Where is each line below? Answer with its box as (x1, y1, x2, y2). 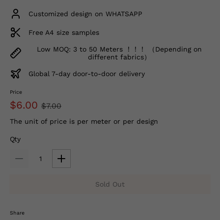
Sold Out (95, 180, 125, 188)
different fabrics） (88, 53, 151, 61)
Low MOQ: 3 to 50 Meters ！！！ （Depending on (37, 45, 202, 54)
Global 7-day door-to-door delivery (28, 70, 145, 78)
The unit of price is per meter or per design (10, 117, 158, 126)
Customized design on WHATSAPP (28, 10, 142, 18)
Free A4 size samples (28, 28, 99, 37)
